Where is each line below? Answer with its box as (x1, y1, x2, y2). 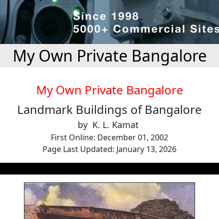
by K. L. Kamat (78, 119, 141, 131)
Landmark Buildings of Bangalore (17, 101, 202, 117)
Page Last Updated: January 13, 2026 (43, 144, 176, 154)
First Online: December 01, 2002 (51, 132, 168, 143)
